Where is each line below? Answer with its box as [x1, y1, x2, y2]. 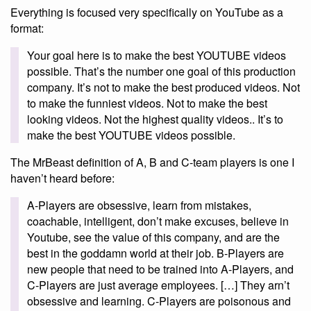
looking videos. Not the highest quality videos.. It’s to [27, 111, 283, 127]
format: [10, 20, 44, 36]
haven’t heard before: [10, 170, 115, 186]
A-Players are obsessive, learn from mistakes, [27, 197, 251, 213]
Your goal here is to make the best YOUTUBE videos [27, 47, 286, 63]
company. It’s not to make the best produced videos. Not [27, 79, 300, 95]
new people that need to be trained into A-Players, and [27, 261, 294, 277]
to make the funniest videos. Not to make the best [27, 95, 267, 111]
